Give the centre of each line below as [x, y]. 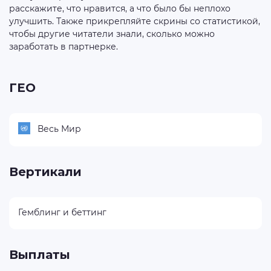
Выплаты [40, 255]
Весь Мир [59, 129]
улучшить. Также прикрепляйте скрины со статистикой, [135, 21]
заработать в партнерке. [64, 47]
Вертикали [45, 171]
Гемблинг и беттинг [62, 212]
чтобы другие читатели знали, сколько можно [112, 34]
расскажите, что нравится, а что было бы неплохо [120, 8]
